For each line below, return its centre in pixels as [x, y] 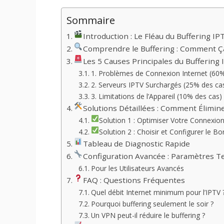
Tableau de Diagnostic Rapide [136, 144]
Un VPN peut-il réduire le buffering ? [148, 215]
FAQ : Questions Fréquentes [134, 180]
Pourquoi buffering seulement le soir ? [152, 204]
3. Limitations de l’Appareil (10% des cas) [156, 96]
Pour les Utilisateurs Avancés [137, 168]
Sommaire [91, 20]
